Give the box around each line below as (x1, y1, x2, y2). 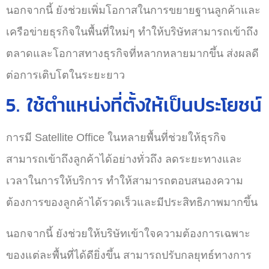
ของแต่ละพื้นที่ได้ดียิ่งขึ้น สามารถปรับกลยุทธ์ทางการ (6, 249, 252, 261)
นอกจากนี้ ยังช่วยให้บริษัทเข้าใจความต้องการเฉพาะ (6, 228, 250, 240)
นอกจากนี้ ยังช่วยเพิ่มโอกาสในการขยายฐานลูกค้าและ (6, 4, 261, 16)
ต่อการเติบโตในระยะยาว (6, 69, 125, 81)
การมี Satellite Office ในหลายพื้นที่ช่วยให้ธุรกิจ (6, 131, 226, 144)
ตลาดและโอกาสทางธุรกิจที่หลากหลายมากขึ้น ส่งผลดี (6, 47, 259, 59)
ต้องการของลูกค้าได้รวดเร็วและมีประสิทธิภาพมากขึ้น (6, 196, 258, 208)
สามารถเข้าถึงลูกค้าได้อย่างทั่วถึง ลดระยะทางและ (6, 153, 242, 165)
